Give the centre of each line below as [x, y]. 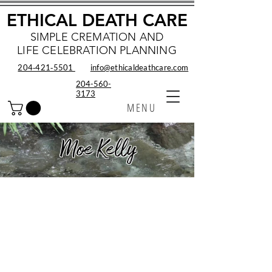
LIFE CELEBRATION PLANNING [97, 50]
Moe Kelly [98, 150]
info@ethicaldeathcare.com [139, 67]
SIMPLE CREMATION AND [97, 37]
